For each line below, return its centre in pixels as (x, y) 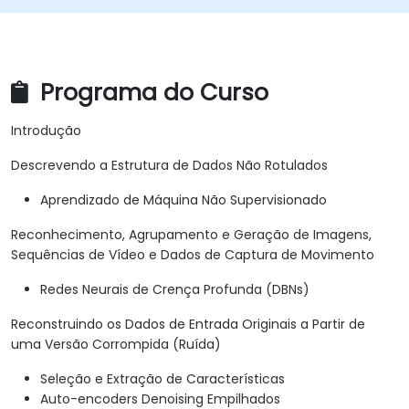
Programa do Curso (151, 93)
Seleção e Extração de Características (163, 379)
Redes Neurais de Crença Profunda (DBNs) (175, 290)
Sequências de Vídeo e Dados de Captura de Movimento (193, 255)
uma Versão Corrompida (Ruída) (116, 345)
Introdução (46, 131)
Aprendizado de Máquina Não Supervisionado (184, 200)
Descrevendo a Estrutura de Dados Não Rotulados (169, 166)
